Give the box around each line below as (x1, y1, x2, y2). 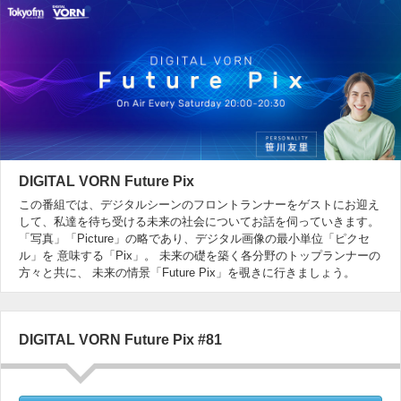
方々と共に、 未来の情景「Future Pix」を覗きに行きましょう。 (19, 266, 355, 280)
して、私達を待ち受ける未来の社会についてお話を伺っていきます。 (19, 215, 380, 229)
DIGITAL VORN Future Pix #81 (19, 332, 222, 348)
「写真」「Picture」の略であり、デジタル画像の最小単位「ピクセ (19, 232, 370, 246)
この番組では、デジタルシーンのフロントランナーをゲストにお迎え (19, 198, 380, 212)
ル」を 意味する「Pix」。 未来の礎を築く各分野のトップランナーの (19, 249, 380, 263)
